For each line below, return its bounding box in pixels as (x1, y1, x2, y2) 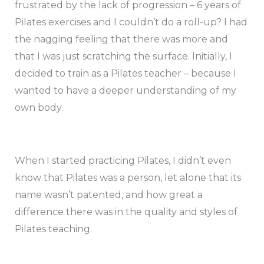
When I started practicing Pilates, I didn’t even (14, 155, 231, 167)
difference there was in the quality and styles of (14, 206, 237, 218)
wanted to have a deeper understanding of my (14, 85, 236, 97)
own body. (14, 102, 63, 114)
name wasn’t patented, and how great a (14, 189, 203, 201)
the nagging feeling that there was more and (14, 34, 228, 45)
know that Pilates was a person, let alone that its (14, 172, 241, 184)
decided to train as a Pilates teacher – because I (14, 68, 236, 80)
